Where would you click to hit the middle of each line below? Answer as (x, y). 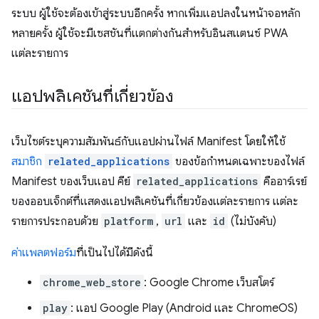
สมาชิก (28, 161)
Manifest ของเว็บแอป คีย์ (72, 181)
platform (129, 221)
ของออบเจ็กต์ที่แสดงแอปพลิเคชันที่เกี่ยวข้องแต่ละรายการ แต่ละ (155, 201)
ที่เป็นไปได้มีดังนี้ (115, 252)
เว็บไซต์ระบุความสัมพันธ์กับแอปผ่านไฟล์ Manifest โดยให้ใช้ (148, 141)
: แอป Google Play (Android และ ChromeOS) (184, 308)
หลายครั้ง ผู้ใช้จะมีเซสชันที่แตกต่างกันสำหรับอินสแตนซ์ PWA (150, 33)
